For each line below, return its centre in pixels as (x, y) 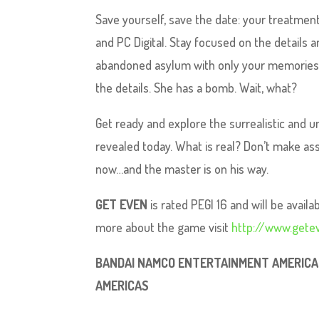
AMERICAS (122, 286)
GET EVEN (122, 204)
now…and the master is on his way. (182, 169)
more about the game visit (164, 227)
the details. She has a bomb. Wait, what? (197, 88)
